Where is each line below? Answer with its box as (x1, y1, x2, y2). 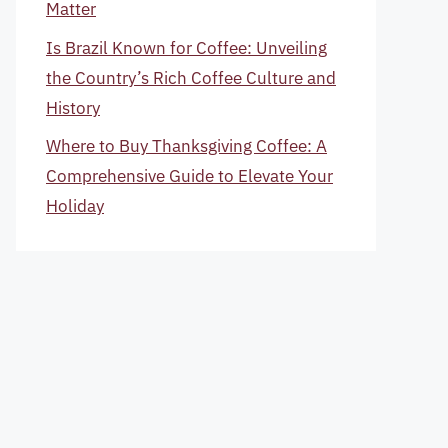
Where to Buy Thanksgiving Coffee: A (46, 135, 327, 157)
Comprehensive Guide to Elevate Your (46, 165, 333, 187)
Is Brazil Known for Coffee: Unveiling (46, 36, 327, 59)
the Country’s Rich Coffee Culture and (46, 66, 336, 89)
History (46, 96, 100, 119)
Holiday (46, 195, 104, 217)
